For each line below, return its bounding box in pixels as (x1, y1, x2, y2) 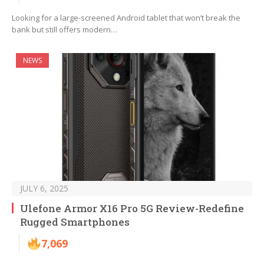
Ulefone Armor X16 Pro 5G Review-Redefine (20, 202, 244, 216)
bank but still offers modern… (12, 24, 117, 35)
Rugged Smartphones (20, 215, 130, 229)
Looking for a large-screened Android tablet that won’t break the (12, 12, 240, 24)
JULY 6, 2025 (20, 183, 68, 194)
